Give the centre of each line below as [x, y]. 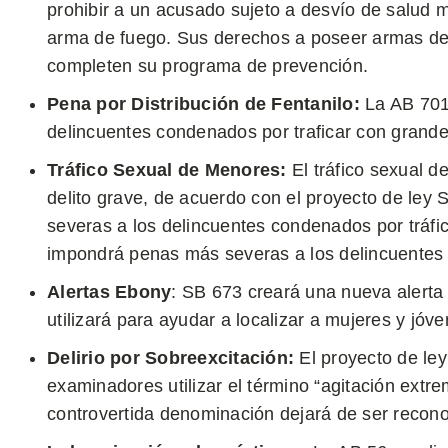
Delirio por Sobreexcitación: [170, 358]
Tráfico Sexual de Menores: [169, 170]
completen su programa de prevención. [207, 66]
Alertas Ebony [109, 292]
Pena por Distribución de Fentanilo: [203, 104]
